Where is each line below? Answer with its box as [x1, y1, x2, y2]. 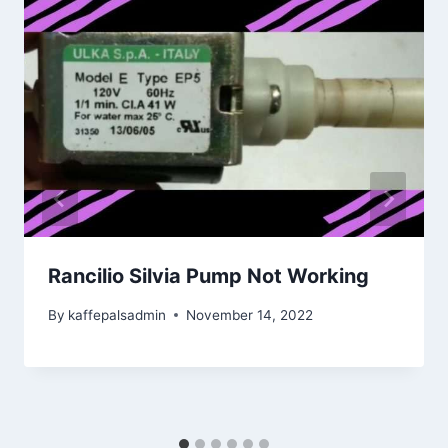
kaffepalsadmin [68, 306, 167, 323]
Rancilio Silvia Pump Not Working [48, 264, 369, 289]
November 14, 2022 [186, 306, 314, 323]
